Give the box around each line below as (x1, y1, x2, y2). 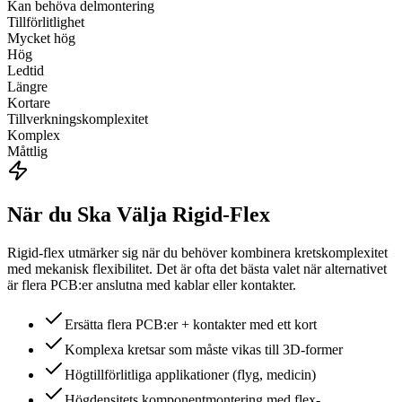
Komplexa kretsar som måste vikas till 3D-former (65, 342, 343, 358)
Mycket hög (7, 31, 75, 47)
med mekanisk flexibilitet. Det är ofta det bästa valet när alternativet (7, 261, 387, 277)
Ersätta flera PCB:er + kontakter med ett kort (65, 317, 317, 333)
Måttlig (7, 144, 48, 160)
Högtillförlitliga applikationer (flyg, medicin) (65, 367, 316, 383)
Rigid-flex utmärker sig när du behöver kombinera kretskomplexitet (7, 245, 388, 261)
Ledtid (7, 63, 44, 79)
